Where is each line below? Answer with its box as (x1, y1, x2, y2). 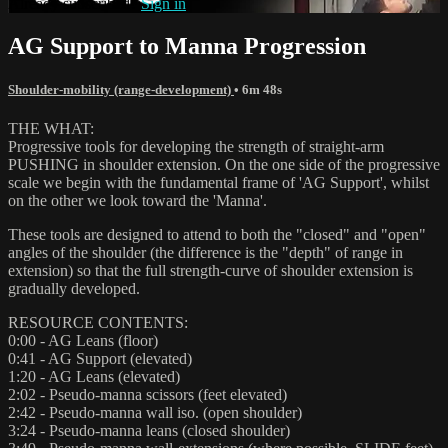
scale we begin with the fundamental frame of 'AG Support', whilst (8, 173, 429, 191)
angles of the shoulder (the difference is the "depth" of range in (8, 243, 403, 261)
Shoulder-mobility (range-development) (8, 81, 234, 97)
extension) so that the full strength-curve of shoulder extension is (8, 261, 413, 279)
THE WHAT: (8, 119, 94, 137)
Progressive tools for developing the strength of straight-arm (8, 137, 384, 155)
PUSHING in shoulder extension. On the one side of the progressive (8, 155, 440, 173)
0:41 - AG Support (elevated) (8, 349, 192, 367)
